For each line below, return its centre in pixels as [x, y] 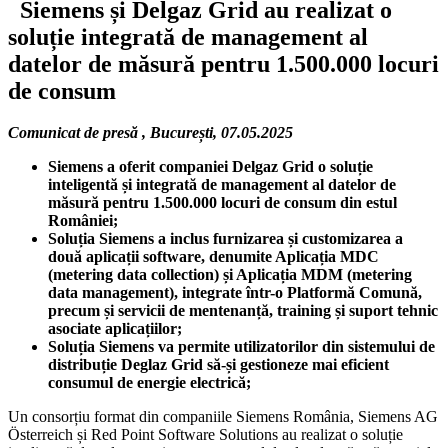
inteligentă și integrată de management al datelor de [222, 185]
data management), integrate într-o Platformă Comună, [235, 293]
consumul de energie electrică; [149, 383]
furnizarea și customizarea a [308, 239]
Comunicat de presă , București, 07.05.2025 [150, 133]
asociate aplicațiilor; [115, 329]
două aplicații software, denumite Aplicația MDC [213, 257]
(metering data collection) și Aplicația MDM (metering [230, 275]
